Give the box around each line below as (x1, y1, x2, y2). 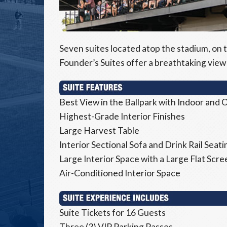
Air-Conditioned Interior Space (59, 168, 180, 179)
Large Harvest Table (59, 125, 139, 136)
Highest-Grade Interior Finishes (59, 111, 185, 122)
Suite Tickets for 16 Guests (59, 207, 166, 218)
